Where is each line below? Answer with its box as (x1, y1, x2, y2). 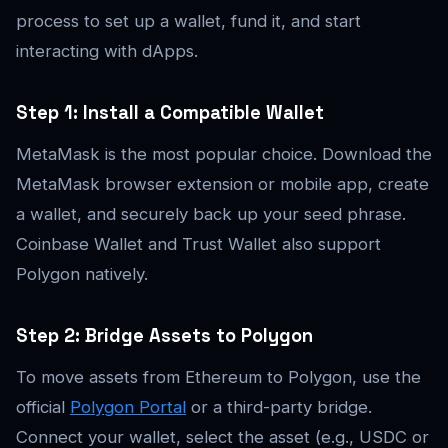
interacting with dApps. (16, 41, 198, 62)
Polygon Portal (70, 397, 186, 418)
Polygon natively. (16, 264, 148, 285)
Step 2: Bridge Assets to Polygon (16, 324, 313, 348)
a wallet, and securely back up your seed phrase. (16, 204, 406, 225)
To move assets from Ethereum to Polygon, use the (16, 367, 421, 388)
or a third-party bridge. (186, 397, 372, 418)
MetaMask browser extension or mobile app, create (16, 174, 429, 195)
